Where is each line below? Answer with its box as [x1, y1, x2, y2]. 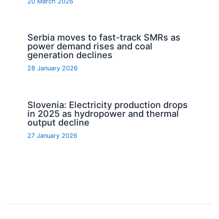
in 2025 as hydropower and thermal [27, 108, 179, 119]
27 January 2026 [27, 131, 78, 139]
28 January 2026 [27, 65, 78, 72]
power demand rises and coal [27, 41, 153, 52]
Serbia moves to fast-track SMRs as [27, 32, 181, 43]
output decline [27, 116, 90, 128]
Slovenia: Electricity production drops [27, 99, 188, 110]
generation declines [27, 49, 113, 61]
